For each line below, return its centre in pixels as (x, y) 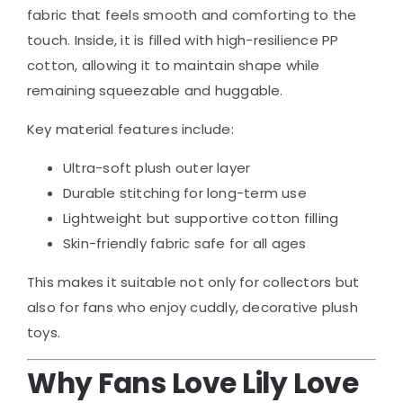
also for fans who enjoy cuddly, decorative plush (193, 307)
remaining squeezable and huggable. (155, 90)
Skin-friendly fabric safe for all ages (185, 243)
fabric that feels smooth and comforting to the (192, 14)
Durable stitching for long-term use (185, 193)
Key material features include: (130, 129)
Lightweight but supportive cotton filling (201, 218)
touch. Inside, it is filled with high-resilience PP (183, 40)
